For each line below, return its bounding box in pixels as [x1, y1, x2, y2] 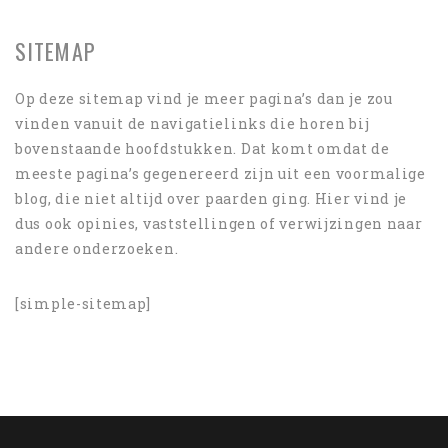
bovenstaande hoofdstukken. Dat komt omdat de [15, 139, 390, 158]
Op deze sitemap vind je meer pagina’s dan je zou [15, 89, 393, 108]
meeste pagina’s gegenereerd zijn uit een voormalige [15, 164, 426, 183]
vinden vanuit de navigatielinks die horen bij [15, 114, 370, 133]
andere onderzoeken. [15, 239, 179, 258]
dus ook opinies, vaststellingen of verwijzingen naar [15, 214, 423, 233]
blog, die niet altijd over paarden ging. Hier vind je [15, 189, 408, 208]
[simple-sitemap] [15, 294, 152, 313]
